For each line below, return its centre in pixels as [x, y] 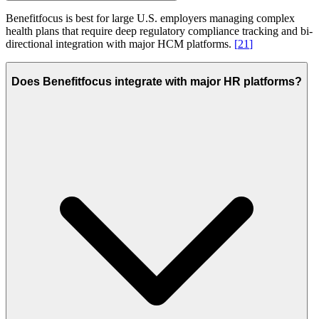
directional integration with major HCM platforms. [120, 44]
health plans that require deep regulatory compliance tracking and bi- [159, 31]
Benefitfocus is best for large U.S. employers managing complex [150, 19]
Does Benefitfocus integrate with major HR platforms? [157, 81]
